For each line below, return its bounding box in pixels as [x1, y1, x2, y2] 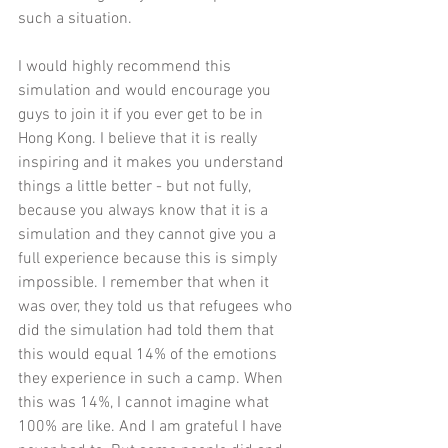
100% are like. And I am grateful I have [18, 417, 286, 438]
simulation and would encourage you [18, 81, 275, 102]
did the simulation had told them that [18, 321, 278, 342]
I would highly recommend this [18, 57, 235, 78]
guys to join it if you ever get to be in [18, 105, 267, 126]
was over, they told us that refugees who [18, 297, 296, 318]
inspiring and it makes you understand [18, 153, 288, 174]
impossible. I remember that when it [18, 273, 273, 294]
